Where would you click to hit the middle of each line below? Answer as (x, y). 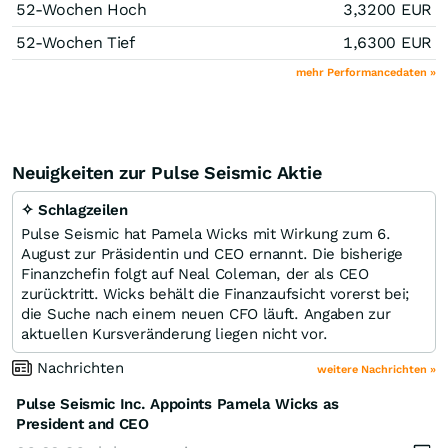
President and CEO (82, 423)
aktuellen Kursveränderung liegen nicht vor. (175, 333)
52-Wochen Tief (75, 42)
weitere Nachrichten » (376, 369)
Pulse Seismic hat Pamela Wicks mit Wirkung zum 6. (206, 233)
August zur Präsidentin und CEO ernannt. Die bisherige (212, 253)
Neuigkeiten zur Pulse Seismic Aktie (167, 172)
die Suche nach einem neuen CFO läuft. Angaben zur (206, 313)
